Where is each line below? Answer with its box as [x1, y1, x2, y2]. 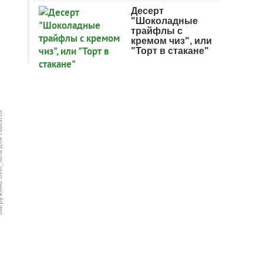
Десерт [131, 6, 164, 16]
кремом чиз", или [131, 36, 212, 46]
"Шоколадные [131, 16, 198, 26]
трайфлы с [131, 26, 183, 36]
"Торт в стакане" [131, 46, 209, 56]
